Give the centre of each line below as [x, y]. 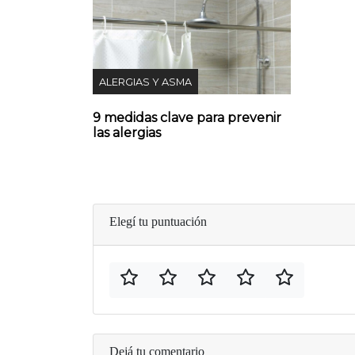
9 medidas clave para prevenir [187, 118]
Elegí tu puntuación [158, 222]
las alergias [127, 133]
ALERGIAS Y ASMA [145, 82]
